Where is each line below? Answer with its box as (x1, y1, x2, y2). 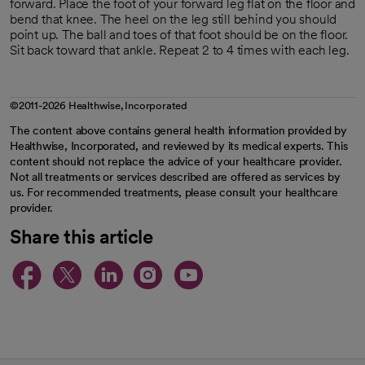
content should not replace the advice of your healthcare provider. (10, 154, 342, 168)
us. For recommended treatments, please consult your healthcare (10, 185, 338, 199)
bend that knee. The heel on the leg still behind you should (10, 11, 337, 27)
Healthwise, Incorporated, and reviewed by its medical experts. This (10, 139, 348, 152)
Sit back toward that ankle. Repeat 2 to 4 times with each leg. (10, 42, 350, 58)
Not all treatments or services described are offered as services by (10, 169, 341, 183)
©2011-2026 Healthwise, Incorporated (10, 99, 187, 112)
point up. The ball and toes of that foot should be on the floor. (10, 26, 349, 42)
